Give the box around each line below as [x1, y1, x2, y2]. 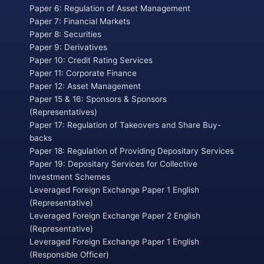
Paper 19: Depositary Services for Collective [29, 159, 197, 169]
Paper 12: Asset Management [29, 81, 141, 91]
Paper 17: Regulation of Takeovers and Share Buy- [29, 120, 221, 130]
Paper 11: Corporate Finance [29, 68, 137, 78]
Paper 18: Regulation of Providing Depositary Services [29, 146, 234, 156]
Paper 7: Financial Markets [29, 16, 130, 26]
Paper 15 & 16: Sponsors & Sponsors [29, 94, 167, 104]
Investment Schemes [29, 171, 110, 181]
